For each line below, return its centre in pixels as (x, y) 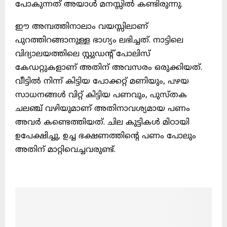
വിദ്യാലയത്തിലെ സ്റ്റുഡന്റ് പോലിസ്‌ (83, 54)
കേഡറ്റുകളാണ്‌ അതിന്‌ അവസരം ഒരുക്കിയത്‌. (109, 68)
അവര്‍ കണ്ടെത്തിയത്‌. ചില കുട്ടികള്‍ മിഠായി (102, 123)
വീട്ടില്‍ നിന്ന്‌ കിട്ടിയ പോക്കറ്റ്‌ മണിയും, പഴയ (102, 82)
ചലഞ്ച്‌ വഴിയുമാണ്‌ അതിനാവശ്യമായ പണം (103, 109)
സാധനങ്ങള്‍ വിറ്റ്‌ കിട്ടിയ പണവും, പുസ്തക (101, 96)
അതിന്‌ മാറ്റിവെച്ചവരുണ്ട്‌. (65, 150)
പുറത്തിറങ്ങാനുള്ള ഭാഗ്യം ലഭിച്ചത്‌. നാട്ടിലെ (99, 41)
